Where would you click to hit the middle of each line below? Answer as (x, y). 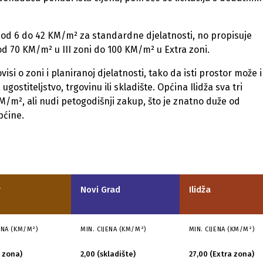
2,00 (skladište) (108, 254)
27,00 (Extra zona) (221, 254)
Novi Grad (101, 190)
